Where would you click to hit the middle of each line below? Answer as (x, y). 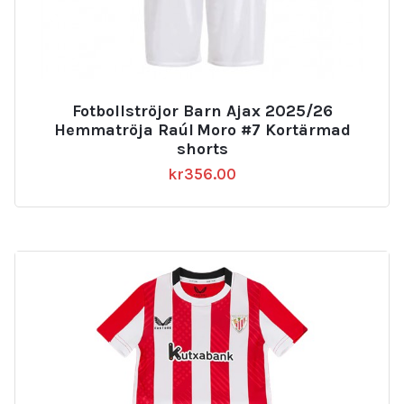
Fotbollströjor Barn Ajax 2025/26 (202, 110)
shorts (202, 148)
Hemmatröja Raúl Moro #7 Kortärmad (202, 129)
